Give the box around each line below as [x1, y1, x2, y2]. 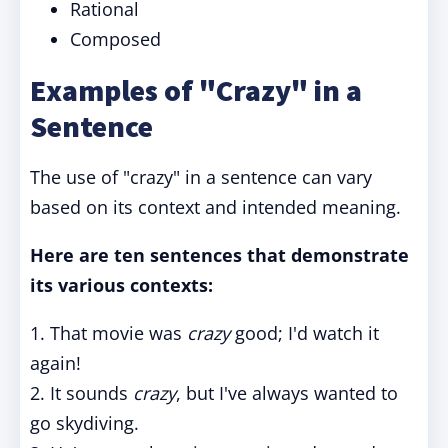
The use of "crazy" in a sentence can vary [30, 165, 372, 189]
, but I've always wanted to [176, 381, 398, 405]
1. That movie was [30, 321, 187, 345]
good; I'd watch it [230, 321, 379, 345]
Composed [70, 27, 161, 51]
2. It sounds [30, 381, 133, 405]
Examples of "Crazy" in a [30, 71, 362, 109]
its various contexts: [30, 273, 213, 297]
